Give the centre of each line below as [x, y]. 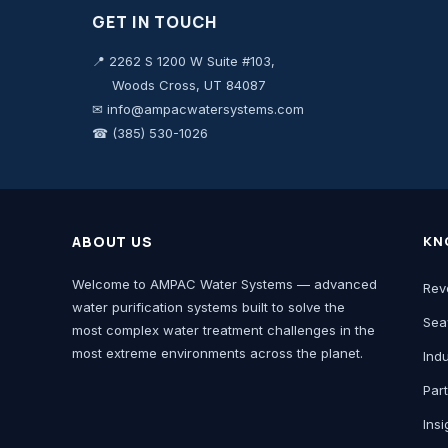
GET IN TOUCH [154, 21]
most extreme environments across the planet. [217, 352]
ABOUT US [112, 241]
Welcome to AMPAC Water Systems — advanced [224, 283]
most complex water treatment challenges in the [223, 329]
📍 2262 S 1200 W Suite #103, [183, 60]
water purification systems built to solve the [208, 306]
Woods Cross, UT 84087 [179, 84]
